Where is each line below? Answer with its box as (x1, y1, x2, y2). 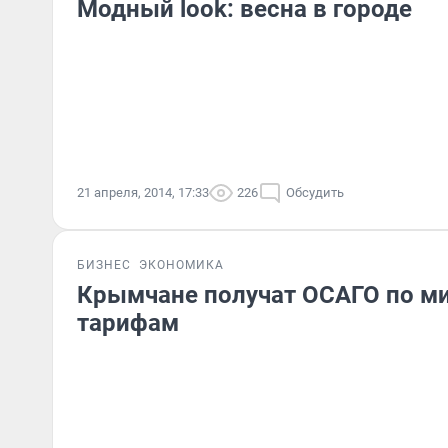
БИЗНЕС (77, 258, 131, 272)
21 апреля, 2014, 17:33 (77, 185, 209, 200)
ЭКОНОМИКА (139, 258, 224, 272)
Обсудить (286, 185, 344, 200)
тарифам (77, 309, 179, 337)
